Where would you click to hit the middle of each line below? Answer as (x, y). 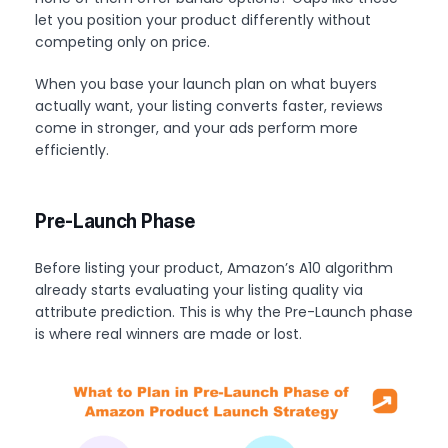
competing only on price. (122, 42)
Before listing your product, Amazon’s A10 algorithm (214, 268)
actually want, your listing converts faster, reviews (209, 106)
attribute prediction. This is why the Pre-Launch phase (224, 312)
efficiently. (72, 150)
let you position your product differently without (203, 20)
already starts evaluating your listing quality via (199, 290)
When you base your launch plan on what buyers (206, 84)
